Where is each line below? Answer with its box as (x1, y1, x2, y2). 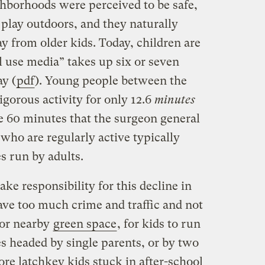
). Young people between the (34, 73, 187, 88)
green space (53, 216, 117, 231)
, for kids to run (117, 216, 201, 231)
